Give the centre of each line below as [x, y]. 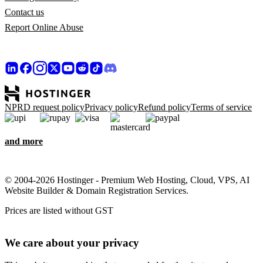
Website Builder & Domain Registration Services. [97, 190]
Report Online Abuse [44, 27]
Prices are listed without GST [59, 210]
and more [24, 141]
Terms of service [221, 107]
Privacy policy [111, 107]
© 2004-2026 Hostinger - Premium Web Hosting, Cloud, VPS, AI [127, 180]
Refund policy [164, 107]
